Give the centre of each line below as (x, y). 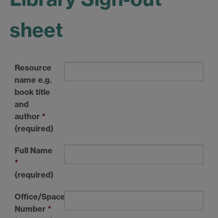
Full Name (34, 150)
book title (32, 92)
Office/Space (40, 196)
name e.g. (33, 80)
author (28, 116)
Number (31, 209)
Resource (33, 67)
